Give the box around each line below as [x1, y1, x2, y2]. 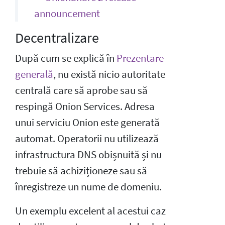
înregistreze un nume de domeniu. [15, 180, 162, 193]
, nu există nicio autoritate [53, 67, 165, 81]
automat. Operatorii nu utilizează [15, 132, 159, 145]
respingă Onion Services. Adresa [15, 99, 155, 113]
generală [15, 67, 53, 81]
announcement [34, 7, 100, 20]
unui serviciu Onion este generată [15, 116, 160, 129]
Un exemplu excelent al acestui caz [15, 204, 166, 217]
